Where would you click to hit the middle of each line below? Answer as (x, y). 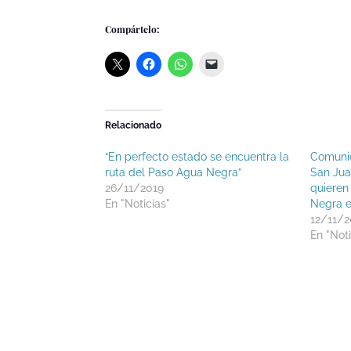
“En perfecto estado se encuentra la (197, 156)
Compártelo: (132, 29)
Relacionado (134, 125)
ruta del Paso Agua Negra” (174, 172)
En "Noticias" (138, 203)
